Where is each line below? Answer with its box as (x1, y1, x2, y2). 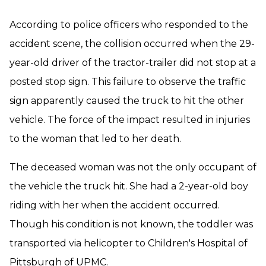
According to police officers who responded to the (9, 19, 248, 30)
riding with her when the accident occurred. (9, 199, 220, 211)
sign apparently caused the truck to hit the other (9, 95, 244, 106)
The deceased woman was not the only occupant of (9, 161, 256, 173)
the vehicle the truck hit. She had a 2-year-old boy (9, 180, 248, 192)
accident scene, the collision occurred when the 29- (9, 38, 255, 49)
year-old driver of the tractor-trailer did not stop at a (9, 57, 256, 68)
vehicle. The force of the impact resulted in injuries (9, 114, 250, 125)
